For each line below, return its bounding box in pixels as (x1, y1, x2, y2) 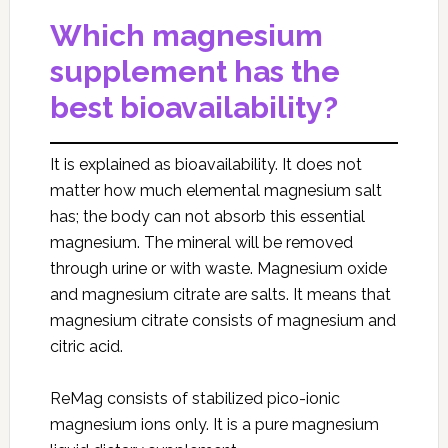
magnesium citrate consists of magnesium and (49, 311, 396, 331)
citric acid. (49, 337, 123, 357)
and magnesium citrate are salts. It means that (49, 285, 391, 305)
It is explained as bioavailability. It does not (49, 155, 362, 175)
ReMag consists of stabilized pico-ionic (49, 389, 340, 409)
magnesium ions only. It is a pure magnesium (49, 415, 379, 435)
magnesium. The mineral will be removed (49, 233, 353, 253)
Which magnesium (49, 18, 323, 54)
